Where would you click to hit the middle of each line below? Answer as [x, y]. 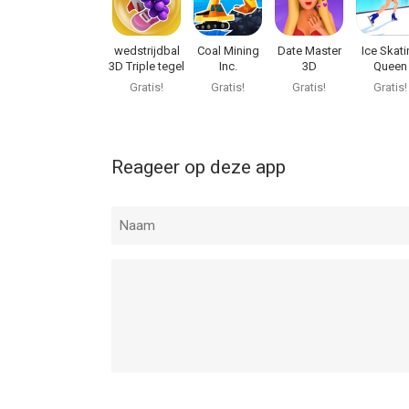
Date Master [309, 51]
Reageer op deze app [199, 167]
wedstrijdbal [147, 51]
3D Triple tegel [147, 66]
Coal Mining [228, 51]
